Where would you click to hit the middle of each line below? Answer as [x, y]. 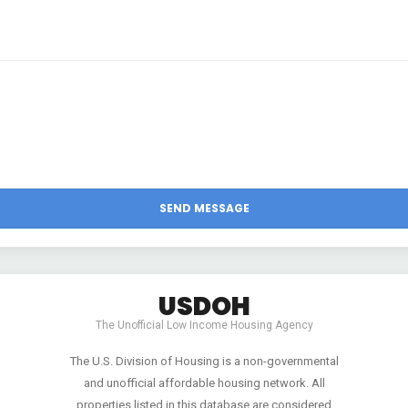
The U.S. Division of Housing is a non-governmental [204, 362]
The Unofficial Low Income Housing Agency [204, 326]
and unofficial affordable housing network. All [204, 383]
